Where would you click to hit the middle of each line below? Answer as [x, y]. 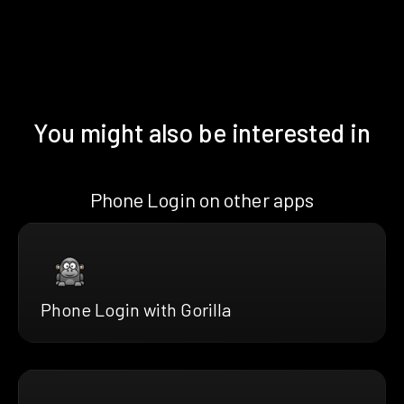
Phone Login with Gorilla [136, 309]
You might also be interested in [202, 132]
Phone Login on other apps [202, 199]
